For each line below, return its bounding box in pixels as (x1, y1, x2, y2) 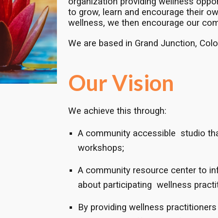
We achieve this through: (68, 105, 166, 116)
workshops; (77, 142, 124, 153)
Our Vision (68, 69, 174, 96)
